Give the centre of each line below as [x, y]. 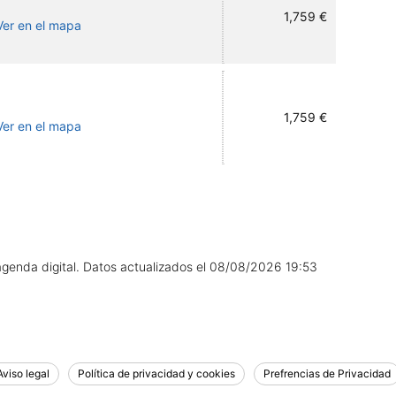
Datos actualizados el [146, 267]
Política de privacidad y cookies [156, 373]
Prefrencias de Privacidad [327, 373]
